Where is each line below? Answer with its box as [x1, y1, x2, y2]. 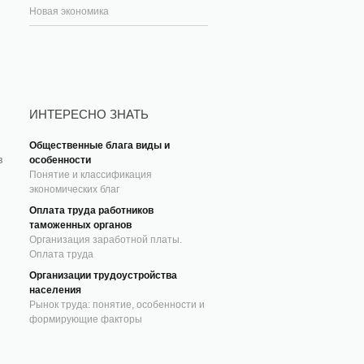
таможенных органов [29, 219, 132, 231]
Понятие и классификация [29, 169, 152, 180]
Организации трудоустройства [29, 270, 177, 281]
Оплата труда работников [29, 205, 154, 216]
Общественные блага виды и [29, 140, 170, 151]
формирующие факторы [29, 314, 142, 325]
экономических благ [29, 184, 119, 195]
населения [29, 284, 81, 296]
